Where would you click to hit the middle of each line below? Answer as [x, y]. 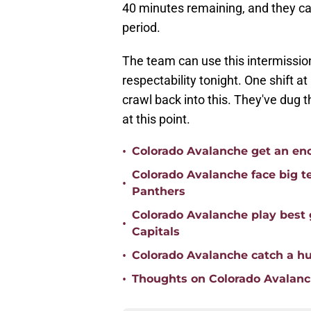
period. [141, 28]
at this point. [156, 119]
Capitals [156, 232]
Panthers [159, 192]
